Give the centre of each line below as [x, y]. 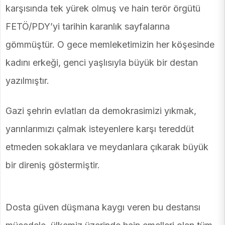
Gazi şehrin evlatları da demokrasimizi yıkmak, [101, 111]
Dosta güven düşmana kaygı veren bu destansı [103, 207]
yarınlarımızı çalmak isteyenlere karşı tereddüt [100, 129]
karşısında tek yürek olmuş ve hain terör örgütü [103, 9]
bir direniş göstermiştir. [53, 165]
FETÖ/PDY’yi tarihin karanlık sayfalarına [88, 27]
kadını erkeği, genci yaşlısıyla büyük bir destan [102, 63]
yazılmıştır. [27, 81]
